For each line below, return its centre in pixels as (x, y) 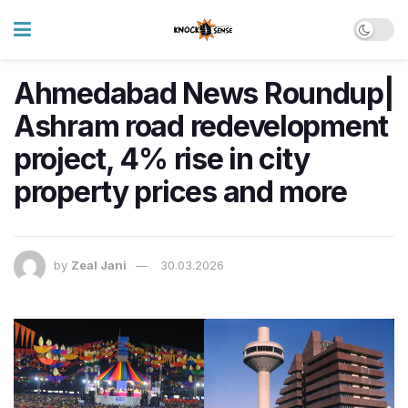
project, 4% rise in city (162, 159)
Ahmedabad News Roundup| (204, 93)
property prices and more (180, 192)
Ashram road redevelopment (201, 126)
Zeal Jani (99, 265)
